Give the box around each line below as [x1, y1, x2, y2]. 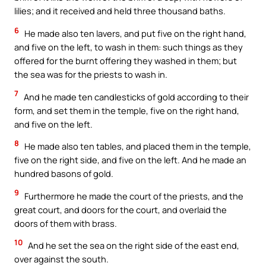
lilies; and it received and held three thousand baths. [14, 5, 226, 17]
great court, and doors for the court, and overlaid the [14, 203, 227, 216]
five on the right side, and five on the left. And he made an [14, 154, 246, 166]
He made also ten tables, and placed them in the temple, [23, 140, 251, 153]
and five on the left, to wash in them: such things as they [14, 41, 243, 53]
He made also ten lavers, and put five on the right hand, [23, 27, 246, 40]
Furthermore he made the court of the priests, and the [23, 189, 243, 202]
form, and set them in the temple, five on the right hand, [14, 104, 239, 116]
